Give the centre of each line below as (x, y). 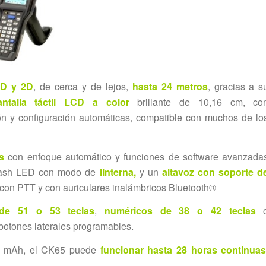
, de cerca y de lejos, (83, 87)
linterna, (119, 172)
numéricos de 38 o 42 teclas (180, 211)
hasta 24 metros (170, 87)
